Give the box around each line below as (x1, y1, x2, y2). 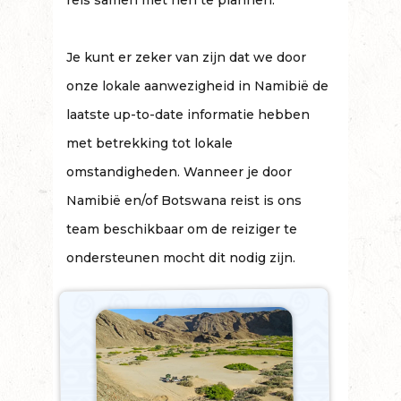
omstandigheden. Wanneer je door (66, 164, 292, 180)
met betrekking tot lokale (66, 135, 233, 151)
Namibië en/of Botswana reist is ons (66, 192, 302, 209)
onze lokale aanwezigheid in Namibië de (66, 78, 328, 94)
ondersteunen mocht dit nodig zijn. (66, 250, 295, 266)
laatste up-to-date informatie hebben (66, 107, 310, 123)
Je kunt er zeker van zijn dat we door (66, 49, 306, 65)
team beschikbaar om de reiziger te (66, 221, 297, 237)
